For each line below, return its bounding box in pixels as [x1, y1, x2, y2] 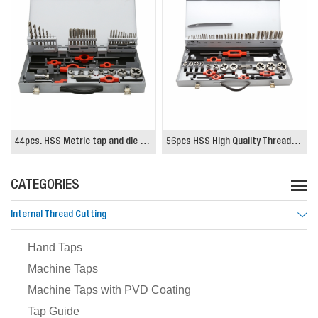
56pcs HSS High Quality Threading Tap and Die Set [140, 137, 150, 148]
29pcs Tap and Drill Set [188, 137, 282, 148]
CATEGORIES [11, 179, 79, 194]
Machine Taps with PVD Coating [28, 284, 191, 297]
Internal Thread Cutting [11, 210, 106, 221]
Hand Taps [28, 241, 82, 254]
